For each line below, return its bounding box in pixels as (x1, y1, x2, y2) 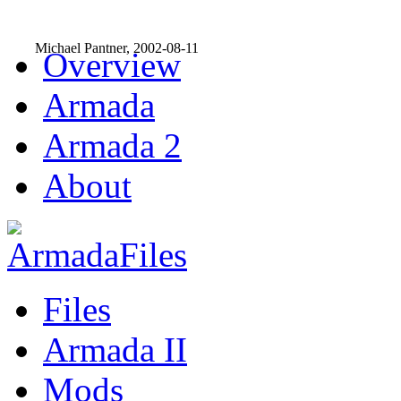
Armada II (43, 330, 187, 369)
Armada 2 (43, 126, 182, 165)
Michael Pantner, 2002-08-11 (35, 40, 199, 55)
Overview (43, 46, 181, 84)
